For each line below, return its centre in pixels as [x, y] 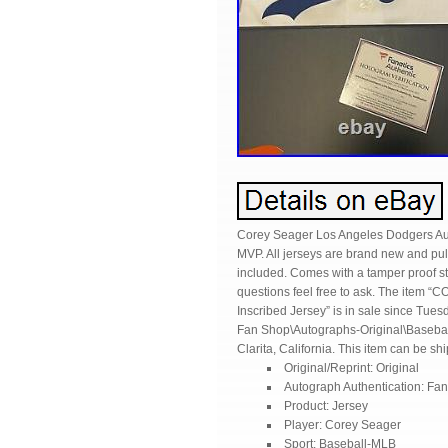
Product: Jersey [326, 406]
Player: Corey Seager [342, 425]
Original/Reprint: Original [351, 368]
